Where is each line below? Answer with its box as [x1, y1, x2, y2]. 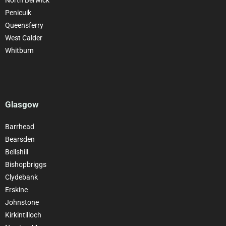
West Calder [5, 33, 42, 42]
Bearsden [5, 135, 35, 143]
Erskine [5, 185, 28, 194]
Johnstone [5, 198, 39, 206]
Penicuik [5, 8, 31, 17]
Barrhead [5, 122, 34, 131]
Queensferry [5, 21, 43, 29]
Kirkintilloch [5, 210, 41, 219]
